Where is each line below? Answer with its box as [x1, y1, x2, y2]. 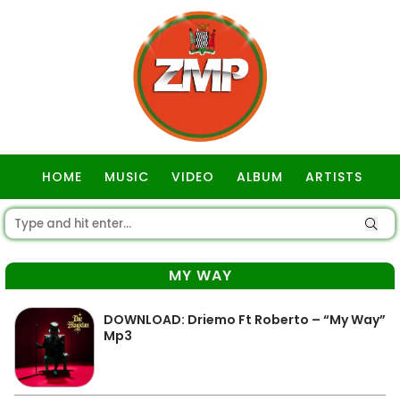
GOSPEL [176, 212, 229, 230]
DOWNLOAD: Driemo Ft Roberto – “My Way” [104, 311, 386, 329]
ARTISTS [305, 168, 362, 186]
